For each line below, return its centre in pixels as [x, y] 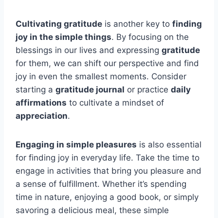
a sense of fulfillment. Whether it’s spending [101, 184]
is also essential [169, 144]
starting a [36, 89]
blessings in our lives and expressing [89, 50]
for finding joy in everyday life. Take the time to [108, 157]
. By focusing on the [150, 37]
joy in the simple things [64, 37]
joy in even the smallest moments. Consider [101, 76]
